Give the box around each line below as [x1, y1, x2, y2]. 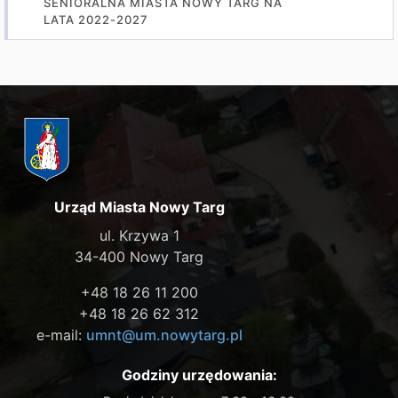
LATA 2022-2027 [44, 12, 148, 27]
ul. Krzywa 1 [99, 226, 179, 244]
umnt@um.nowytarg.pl [85, 325, 243, 344]
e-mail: [36, 325, 86, 344]
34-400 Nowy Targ [75, 247, 204, 266]
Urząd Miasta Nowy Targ [53, 197, 225, 216]
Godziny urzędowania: [121, 365, 277, 384]
